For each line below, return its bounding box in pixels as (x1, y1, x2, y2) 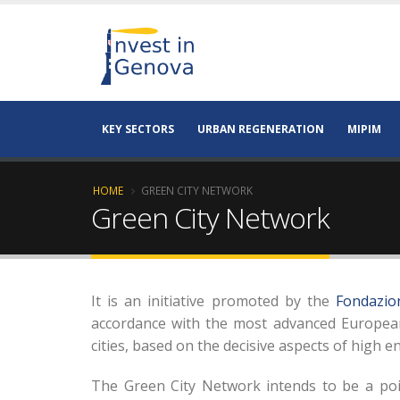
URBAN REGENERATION (197, 121, 324, 137)
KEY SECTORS (102, 121, 174, 137)
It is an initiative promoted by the (91, 291, 336, 311)
